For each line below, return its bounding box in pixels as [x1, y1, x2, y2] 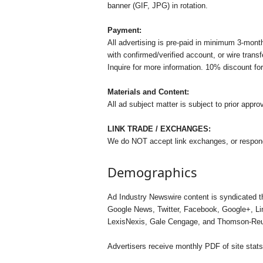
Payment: [107, 26, 141, 35]
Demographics [107, 163, 197, 181]
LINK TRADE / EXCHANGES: [107, 124, 211, 133]
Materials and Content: [107, 87, 189, 96]
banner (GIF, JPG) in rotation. [107, 1, 208, 10]
